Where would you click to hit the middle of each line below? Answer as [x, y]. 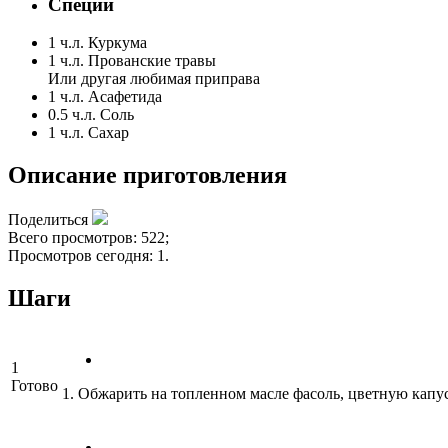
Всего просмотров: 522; [88, 238]
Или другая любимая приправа [154, 79]
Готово [34, 386]
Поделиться [48, 220]
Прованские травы [152, 61]
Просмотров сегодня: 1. [88, 256]
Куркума [117, 43]
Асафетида [125, 97]
